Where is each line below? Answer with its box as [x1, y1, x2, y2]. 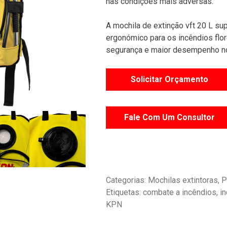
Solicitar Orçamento [130, 74, 208, 85]
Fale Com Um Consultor [124, 112, 215, 123]
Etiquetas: [106, 187, 143, 197]
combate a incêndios [143, 187, 216, 197]
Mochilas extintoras [148, 175, 218, 185]
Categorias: [106, 175, 148, 185]
